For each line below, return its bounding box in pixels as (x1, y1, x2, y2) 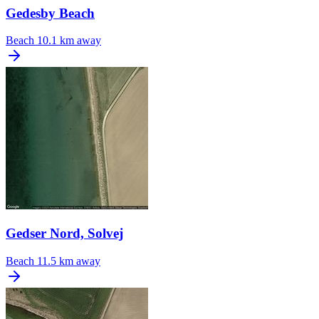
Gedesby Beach (6, 5, 95, 21)
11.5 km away (37, 254, 100, 267)
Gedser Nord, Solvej (6, 226, 123, 241)
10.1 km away (37, 34, 101, 47)
